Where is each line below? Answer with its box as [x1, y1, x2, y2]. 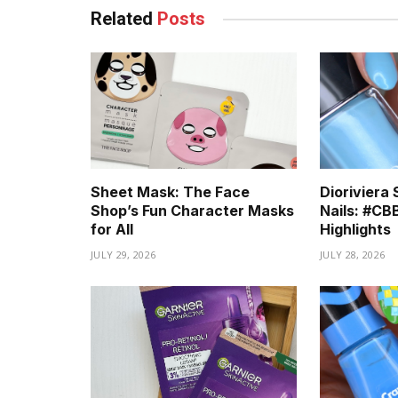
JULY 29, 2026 [91, 247, 156, 261]
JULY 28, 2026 [320, 247, 386, 261]
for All [91, 219, 133, 238]
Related [91, 8, 157, 30]
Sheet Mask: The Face [91, 182, 250, 201]
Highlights [320, 219, 391, 238]
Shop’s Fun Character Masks [91, 201, 294, 219]
